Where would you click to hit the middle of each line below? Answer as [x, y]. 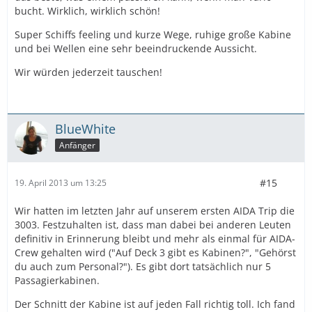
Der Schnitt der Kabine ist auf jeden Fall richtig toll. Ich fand [155, 304]
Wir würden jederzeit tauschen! [88, 72]
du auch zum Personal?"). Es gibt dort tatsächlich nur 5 [143, 266]
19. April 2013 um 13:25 [61, 183]
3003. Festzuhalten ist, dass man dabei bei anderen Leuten [153, 224]
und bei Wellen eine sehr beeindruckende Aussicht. [136, 48]
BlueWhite [85, 128]
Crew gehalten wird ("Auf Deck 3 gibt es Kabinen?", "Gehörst [155, 252]
